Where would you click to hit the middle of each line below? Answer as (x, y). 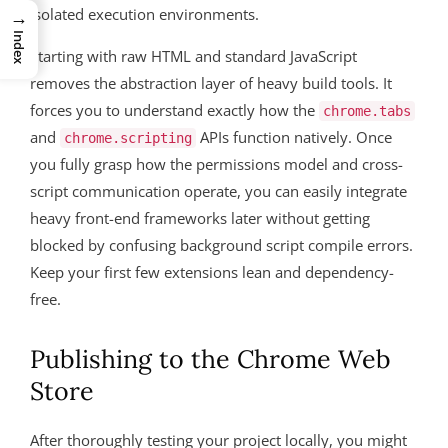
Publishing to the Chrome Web (210, 359)
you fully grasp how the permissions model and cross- (216, 164)
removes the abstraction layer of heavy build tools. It (211, 83)
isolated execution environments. (144, 14)
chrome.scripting (128, 138)
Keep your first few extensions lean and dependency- (212, 272)
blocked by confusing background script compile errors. (221, 245)
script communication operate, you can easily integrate (218, 191)
